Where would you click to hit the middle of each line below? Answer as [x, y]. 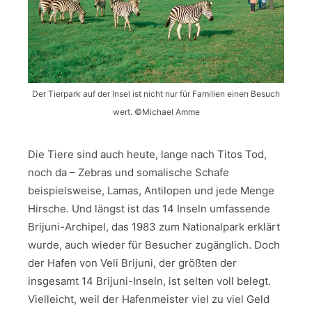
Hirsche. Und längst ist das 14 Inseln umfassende [149, 208]
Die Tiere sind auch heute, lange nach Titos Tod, [147, 154]
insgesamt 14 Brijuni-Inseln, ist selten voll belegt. [149, 281]
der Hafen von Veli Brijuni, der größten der [132, 263]
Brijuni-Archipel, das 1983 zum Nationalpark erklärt [154, 226]
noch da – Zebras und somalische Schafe [128, 172]
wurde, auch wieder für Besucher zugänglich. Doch [154, 244]
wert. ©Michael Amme [156, 111]
